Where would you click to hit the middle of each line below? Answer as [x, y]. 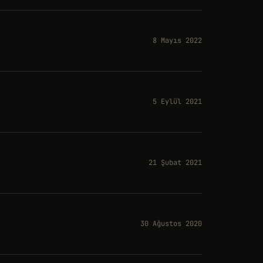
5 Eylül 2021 [177, 102]
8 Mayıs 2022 [177, 41]
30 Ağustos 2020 [171, 224]
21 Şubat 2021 [175, 163]
